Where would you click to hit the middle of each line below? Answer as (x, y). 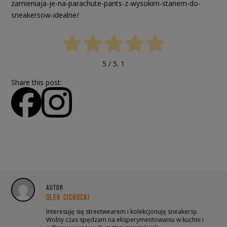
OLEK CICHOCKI (68, 197)
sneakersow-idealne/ (45, 15)
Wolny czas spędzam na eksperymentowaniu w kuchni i (125, 220)
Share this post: (36, 83)
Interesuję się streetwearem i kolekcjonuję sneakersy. (122, 212)
